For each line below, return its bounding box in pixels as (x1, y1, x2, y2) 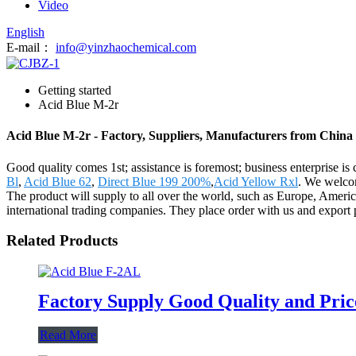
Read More (40, 327, 96, 342)
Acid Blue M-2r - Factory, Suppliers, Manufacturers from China (6, 129, 353, 143)
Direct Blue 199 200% (98, 174, 211, 188)
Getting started (38, 83, 111, 97)
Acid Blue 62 (24, 174, 91, 188)
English (6, 25, 44, 39)
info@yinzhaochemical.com (56, 41, 196, 54)
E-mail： (6, 41, 52, 54)
